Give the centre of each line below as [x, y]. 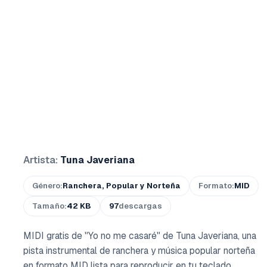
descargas [140, 206]
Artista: [42, 160]
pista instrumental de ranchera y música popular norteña [139, 251]
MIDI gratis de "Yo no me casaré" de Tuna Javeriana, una [140, 236]
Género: [47, 186]
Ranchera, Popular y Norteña [122, 186]
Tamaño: [49, 206]
